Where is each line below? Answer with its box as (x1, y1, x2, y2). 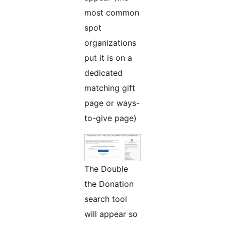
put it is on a (84, 53, 132, 63)
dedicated (84, 68, 123, 78)
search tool (84, 194, 127, 204)
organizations (84, 38, 136, 48)
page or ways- (84, 98, 140, 108)
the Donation (84, 179, 134, 189)
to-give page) (84, 113, 137, 124)
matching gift (84, 83, 135, 93)
